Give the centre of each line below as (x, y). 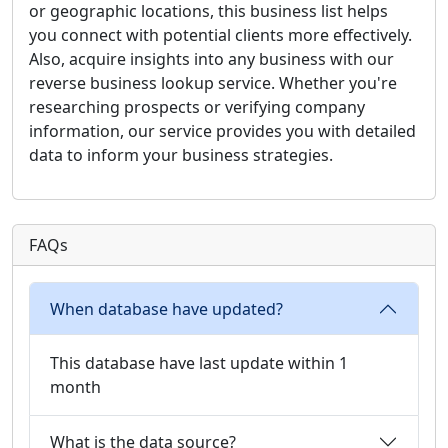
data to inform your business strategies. (181, 155)
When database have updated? (166, 308)
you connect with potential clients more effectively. (220, 35)
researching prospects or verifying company (197, 107)
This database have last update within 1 (199, 363)
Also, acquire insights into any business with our (211, 59)
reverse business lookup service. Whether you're (213, 83)
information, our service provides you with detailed (222, 131)
